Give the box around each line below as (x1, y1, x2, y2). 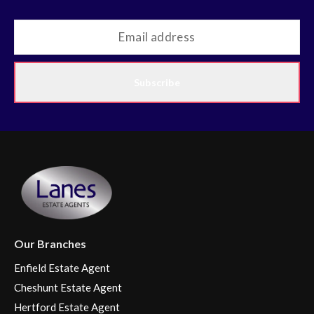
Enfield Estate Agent (14, 261, 110, 274)
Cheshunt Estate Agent (14, 280, 122, 294)
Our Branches (14, 236, 86, 250)
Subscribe (134, 76, 180, 88)
